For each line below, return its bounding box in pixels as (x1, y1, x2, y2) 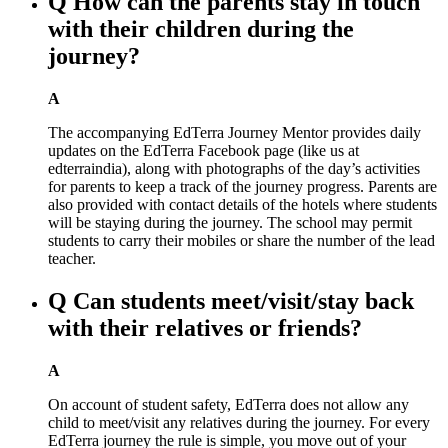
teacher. (48, 250, 96, 268)
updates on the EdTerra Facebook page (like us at (48, 142, 359, 160)
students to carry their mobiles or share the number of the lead (48, 232, 435, 250)
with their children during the (48, 16, 354, 43)
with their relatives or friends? (48, 315, 362, 342)
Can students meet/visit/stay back (73, 288, 414, 315)
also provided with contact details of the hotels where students (48, 196, 437, 214)
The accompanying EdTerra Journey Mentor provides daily (48, 124, 421, 142)
